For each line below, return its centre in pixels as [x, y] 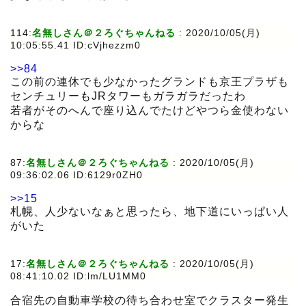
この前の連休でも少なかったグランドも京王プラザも [150, 82]
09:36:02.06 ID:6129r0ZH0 [76, 175]
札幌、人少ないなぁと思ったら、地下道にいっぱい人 [150, 212]
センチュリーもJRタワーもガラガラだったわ [128, 96]
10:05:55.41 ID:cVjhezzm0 [75, 45]
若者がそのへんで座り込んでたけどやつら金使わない [150, 111]
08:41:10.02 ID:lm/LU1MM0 [78, 276]
